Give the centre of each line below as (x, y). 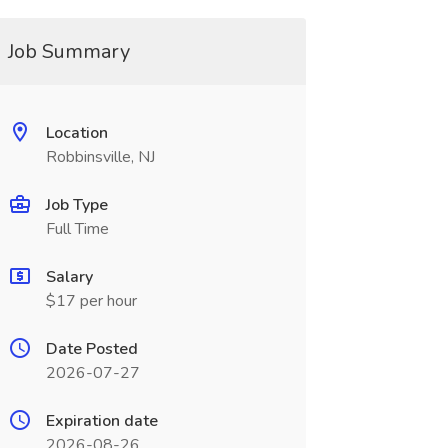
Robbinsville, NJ (100, 157)
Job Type (76, 205)
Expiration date (101, 421)
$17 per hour (91, 301)
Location (76, 133)
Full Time (77, 229)
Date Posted (91, 349)
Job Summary (68, 51)
